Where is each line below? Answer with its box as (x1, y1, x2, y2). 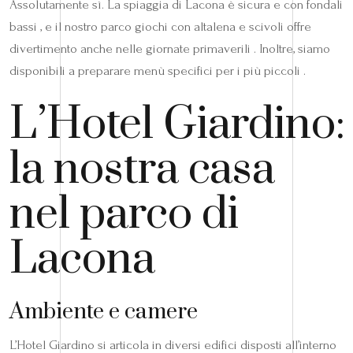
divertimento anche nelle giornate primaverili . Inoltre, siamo (9, 40, 330, 56)
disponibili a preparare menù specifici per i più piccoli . (9, 62, 306, 78)
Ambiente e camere (9, 297, 198, 325)
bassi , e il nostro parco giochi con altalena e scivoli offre (9, 18, 311, 34)
